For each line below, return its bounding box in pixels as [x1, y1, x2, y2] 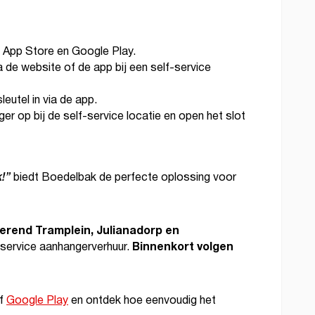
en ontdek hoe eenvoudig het [68, 292, 216, 309]
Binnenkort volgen [132, 238, 233, 256]
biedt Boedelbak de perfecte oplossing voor [11, 169, 236, 186]
